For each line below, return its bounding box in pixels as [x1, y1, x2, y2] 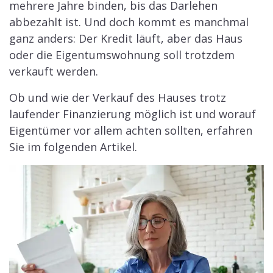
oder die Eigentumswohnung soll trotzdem [9, 48, 235, 62]
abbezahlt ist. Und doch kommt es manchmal [9, 15, 249, 29]
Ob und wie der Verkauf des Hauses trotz [9, 90, 226, 105]
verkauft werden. [9, 64, 98, 79]
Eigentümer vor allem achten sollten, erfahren [9, 123, 252, 138]
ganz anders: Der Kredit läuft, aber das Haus [9, 31, 243, 46]
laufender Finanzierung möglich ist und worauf [9, 107, 256, 121]
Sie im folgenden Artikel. [9, 140, 137, 154]
